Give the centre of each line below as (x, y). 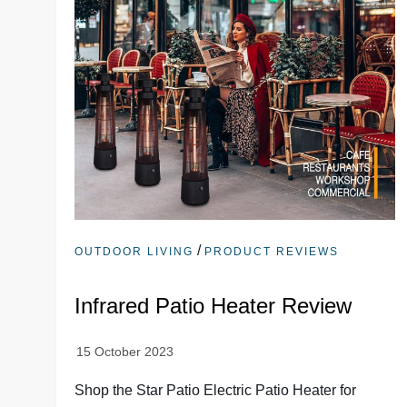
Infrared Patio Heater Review (213, 306)
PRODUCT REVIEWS (272, 252)
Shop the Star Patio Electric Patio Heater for (216, 391)
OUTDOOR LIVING (134, 252)
